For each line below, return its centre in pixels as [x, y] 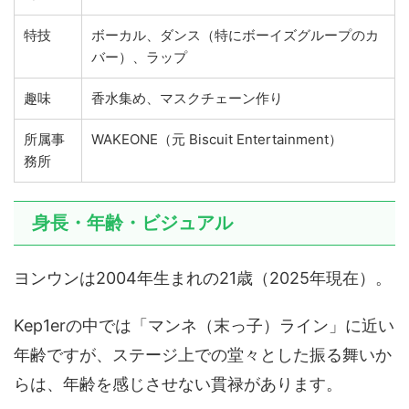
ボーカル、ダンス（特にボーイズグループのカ [235, 36]
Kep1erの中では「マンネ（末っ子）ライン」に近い [204, 326]
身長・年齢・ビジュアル [132, 223]
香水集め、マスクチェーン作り [187, 99]
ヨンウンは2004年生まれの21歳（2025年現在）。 [203, 278]
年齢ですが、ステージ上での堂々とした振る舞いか [203, 355]
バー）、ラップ [139, 58]
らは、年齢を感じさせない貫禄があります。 [178, 384]
